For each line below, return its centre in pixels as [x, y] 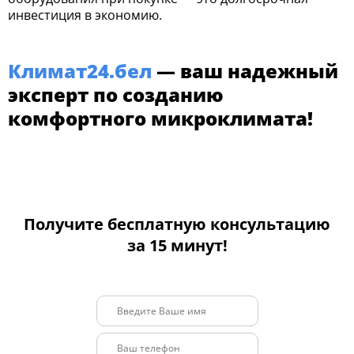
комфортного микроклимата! [160, 118]
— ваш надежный [245, 70]
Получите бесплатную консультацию [177, 224]
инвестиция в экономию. [85, 15]
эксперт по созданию [116, 94]
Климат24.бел [80, 70]
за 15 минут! [177, 245]
